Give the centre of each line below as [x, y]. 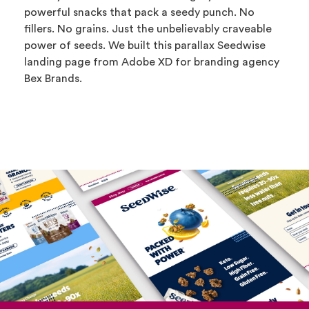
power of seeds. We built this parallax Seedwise [145, 46]
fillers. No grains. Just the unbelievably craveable [148, 29]
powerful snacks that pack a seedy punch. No [139, 12]
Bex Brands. [53, 79]
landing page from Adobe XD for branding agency [152, 62]
